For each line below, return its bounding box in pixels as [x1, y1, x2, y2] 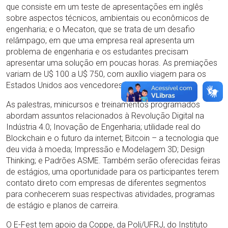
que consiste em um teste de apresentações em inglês [6, 2, 203, 12]
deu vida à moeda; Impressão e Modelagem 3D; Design [6, 145, 205, 154]
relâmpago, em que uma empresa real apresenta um [6, 36, 194, 45]
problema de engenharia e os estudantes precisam [6, 47, 188, 56]
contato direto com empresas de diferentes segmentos [6, 178, 206, 188]
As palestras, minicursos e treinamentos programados [6, 100, 200, 109]
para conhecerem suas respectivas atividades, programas [6, 189, 215, 199]
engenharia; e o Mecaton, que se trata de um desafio [6, 24, 195, 34]
